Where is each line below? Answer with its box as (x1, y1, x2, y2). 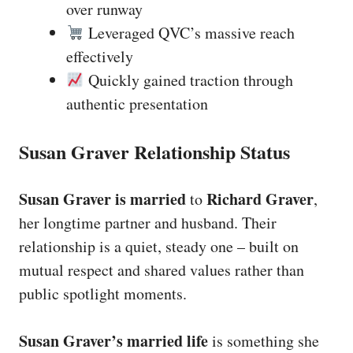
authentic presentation (66, 93, 208, 114)
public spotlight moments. (19, 283, 187, 304)
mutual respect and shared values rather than (19, 259, 304, 281)
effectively (66, 46, 133, 67)
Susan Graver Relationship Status (19, 138, 290, 165)
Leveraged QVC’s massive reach (84, 22, 295, 43)
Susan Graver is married (19, 188, 186, 210)
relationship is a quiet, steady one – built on (19, 236, 299, 257)
